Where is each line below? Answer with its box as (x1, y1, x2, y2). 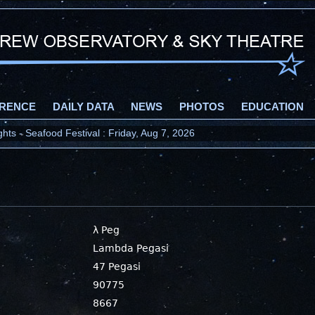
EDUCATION (241, 101, 304, 112)
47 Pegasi (93, 261, 141, 272)
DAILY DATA (53, 101, 114, 112)
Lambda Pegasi (93, 243, 169, 254)
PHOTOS (179, 101, 224, 112)
